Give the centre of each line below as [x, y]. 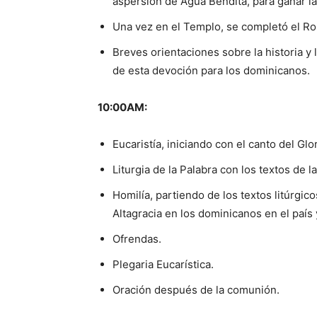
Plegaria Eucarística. [163, 264]
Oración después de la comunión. [196, 290]
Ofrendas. [137, 239]
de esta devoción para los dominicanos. [211, 70]
